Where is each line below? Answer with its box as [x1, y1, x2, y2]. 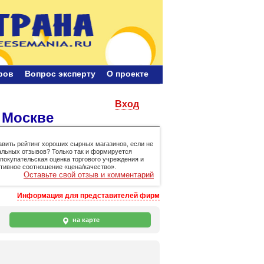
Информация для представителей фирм [17, 191, 160, 200]
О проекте [107, 68, 148, 78]
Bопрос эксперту [25, 68, 95, 78]
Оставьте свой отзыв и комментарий [24, 170, 154, 179]
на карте [70, 216, 100, 223]
